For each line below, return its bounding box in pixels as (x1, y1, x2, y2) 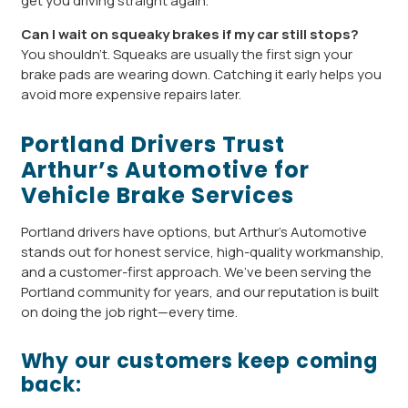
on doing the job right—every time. (20, 301, 238, 321)
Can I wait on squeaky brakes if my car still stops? (20, 24, 359, 44)
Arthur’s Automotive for (20, 154, 310, 185)
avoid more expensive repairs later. (20, 84, 241, 104)
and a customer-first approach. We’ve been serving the (20, 261, 372, 281)
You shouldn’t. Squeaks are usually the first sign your (20, 44, 352, 64)
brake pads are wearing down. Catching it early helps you (20, 64, 382, 84)
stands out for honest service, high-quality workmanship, (20, 241, 384, 261)
